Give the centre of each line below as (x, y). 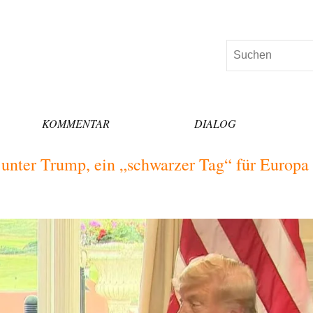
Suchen (245, 48)
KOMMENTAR (75, 123)
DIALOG (216, 123)
